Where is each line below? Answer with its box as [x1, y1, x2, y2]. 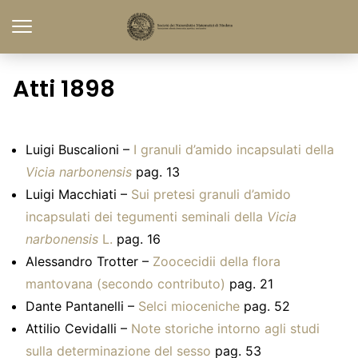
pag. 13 [132, 164, 180, 180]
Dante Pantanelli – [26, 298, 138, 314]
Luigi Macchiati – [26, 186, 131, 202]
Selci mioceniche [138, 298, 240, 314]
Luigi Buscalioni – [26, 141, 133, 157]
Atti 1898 [13, 73, 115, 105]
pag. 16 [113, 231, 161, 247]
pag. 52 [240, 298, 290, 314]
